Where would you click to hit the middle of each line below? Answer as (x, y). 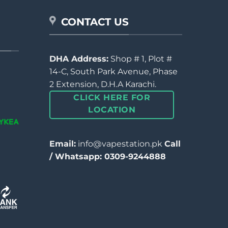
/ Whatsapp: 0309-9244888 (108, 157)
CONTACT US (95, 22)
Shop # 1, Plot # (140, 59)
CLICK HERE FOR (112, 97)
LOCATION (112, 109)
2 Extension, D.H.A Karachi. (103, 84)
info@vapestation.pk (120, 144)
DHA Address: (79, 59)
